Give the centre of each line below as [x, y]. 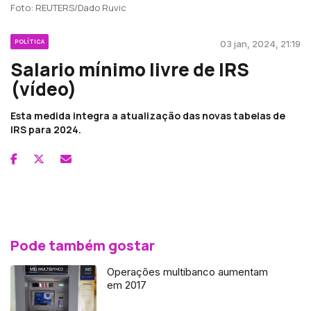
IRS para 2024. [46, 129]
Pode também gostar [83, 245]
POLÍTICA [30, 41]
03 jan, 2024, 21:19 [260, 43]
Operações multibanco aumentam [188, 271]
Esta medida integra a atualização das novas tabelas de [148, 115]
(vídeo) [43, 89]
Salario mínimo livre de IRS [130, 69]
